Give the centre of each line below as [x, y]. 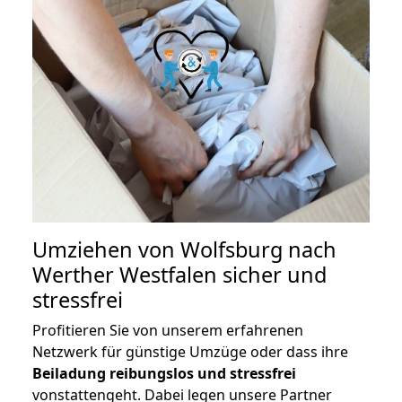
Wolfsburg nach [258, 250]
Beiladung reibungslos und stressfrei [164, 374]
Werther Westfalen [125, 275]
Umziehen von [106, 250]
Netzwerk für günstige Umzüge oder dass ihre [190, 352]
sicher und [272, 275]
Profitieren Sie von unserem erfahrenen [168, 331]
